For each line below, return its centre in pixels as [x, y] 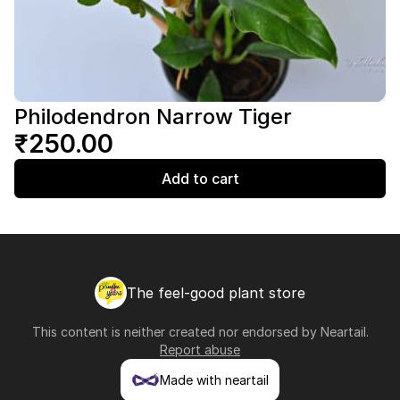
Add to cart [200, 179]
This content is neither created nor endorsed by [176, 332]
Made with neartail [214, 380]
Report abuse [200, 350]
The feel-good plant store [216, 293]
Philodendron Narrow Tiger [153, 117]
